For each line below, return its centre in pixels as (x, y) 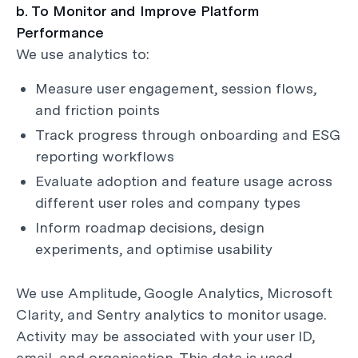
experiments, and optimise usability (154, 249)
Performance (60, 32)
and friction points (97, 110)
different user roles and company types (168, 203)
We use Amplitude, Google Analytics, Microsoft (174, 293)
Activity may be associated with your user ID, (165, 336)
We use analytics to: (83, 54)
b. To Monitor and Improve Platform (138, 11)
